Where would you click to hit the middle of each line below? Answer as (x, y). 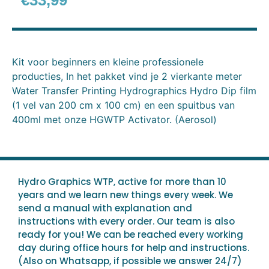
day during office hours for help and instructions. (134, 247)
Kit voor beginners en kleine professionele (108, 62)
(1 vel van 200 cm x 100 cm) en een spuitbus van (123, 105)
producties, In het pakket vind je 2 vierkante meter (127, 77)
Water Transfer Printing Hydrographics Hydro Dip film (134, 91)
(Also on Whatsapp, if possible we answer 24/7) (130, 261)
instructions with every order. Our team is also (126, 221)
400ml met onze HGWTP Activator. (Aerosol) (114, 120)
